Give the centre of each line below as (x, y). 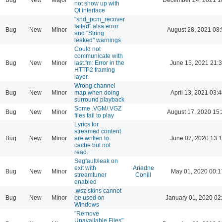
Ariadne (143, 168)
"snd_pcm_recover (100, 19)
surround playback (99, 99)
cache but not (92, 145)
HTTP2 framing (95, 70)
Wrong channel (95, 85)
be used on (89, 197)
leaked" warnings (98, 40)
